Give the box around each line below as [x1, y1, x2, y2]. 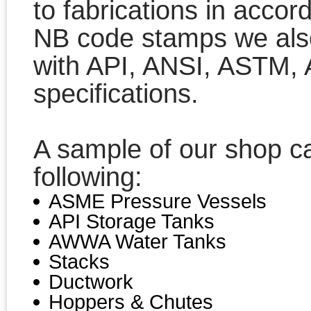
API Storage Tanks [49, 210, 215, 233]
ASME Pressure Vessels [49, 190, 267, 212]
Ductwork [49, 270, 133, 293]
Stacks [49, 250, 110, 273]
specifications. [33, 79, 199, 108]
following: [33, 162, 142, 192]
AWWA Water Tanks [49, 230, 226, 253]
